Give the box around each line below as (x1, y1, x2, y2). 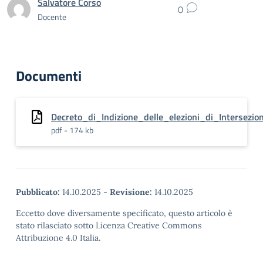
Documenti (16, 65, 82, 86)
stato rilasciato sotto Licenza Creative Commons (16, 220, 202, 231)
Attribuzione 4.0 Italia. (16, 232, 100, 243)
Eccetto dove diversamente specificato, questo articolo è (16, 208, 232, 218)
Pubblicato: (16, 187, 60, 197)
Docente (38, 10, 66, 23)
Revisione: (110, 187, 152, 197)
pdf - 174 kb (51, 124, 93, 136)
